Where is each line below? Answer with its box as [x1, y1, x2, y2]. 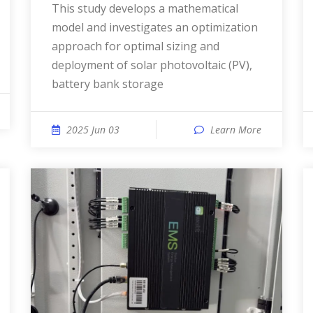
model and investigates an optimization [52, 20, 258, 35]
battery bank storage [52, 76, 163, 92]
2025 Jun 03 [66, 123, 119, 136]
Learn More [210, 123, 261, 136]
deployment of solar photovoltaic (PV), [52, 57, 252, 73]
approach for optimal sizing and [52, 38, 219, 54]
